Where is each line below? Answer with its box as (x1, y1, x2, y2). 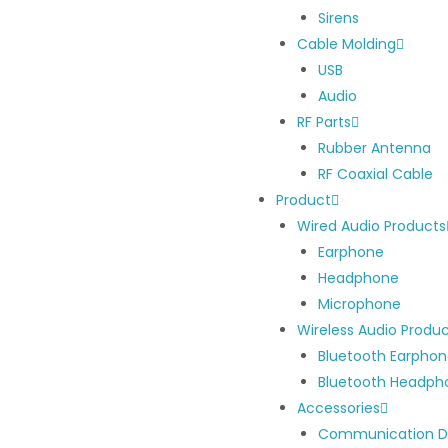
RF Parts (297, 112, 351, 132)
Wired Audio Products (297, 216, 446, 236)
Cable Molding (297, 34, 396, 54)
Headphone (318, 268, 399, 288)
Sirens (318, 8, 359, 28)
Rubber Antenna (318, 138, 431, 158)
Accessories (297, 398, 380, 418)
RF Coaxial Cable (318, 164, 433, 184)
